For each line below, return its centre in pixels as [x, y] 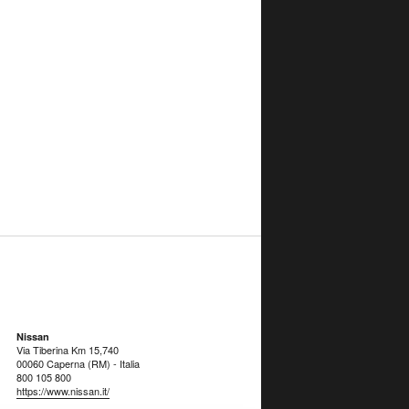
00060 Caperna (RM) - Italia [78, 364]
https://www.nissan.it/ [63, 391]
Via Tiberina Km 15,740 [68, 350]
